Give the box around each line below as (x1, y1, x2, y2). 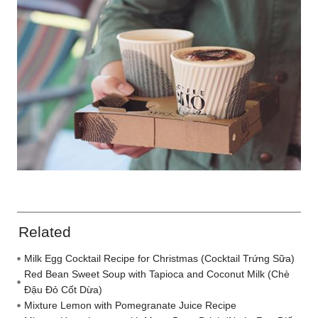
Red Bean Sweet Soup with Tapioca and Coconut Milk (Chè (24, 268, 290, 280)
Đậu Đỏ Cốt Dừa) (24, 284, 102, 296)
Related (18, 224, 71, 241)
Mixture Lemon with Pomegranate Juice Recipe (24, 300, 236, 312)
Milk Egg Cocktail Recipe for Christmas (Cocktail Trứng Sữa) (24, 253, 295, 265)
